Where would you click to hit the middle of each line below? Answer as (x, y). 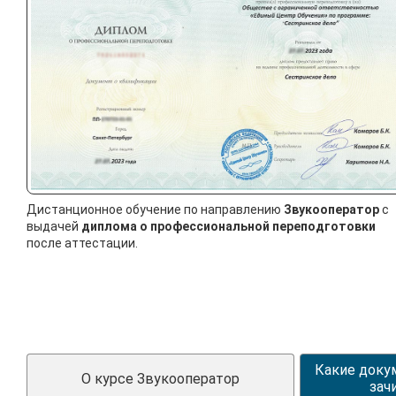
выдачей (54, 227)
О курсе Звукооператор (160, 378)
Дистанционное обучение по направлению (155, 210)
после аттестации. (82, 244)
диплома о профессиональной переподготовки (228, 227)
